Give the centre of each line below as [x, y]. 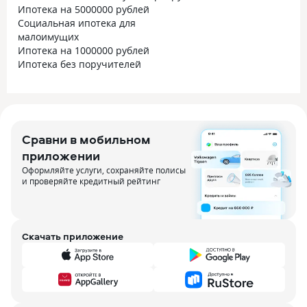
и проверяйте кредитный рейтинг [91, 181]
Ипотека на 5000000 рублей [84, 9]
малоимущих [48, 37]
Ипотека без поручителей [79, 64]
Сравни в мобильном [86, 139]
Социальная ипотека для [77, 23]
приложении [61, 156]
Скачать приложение [73, 236]
